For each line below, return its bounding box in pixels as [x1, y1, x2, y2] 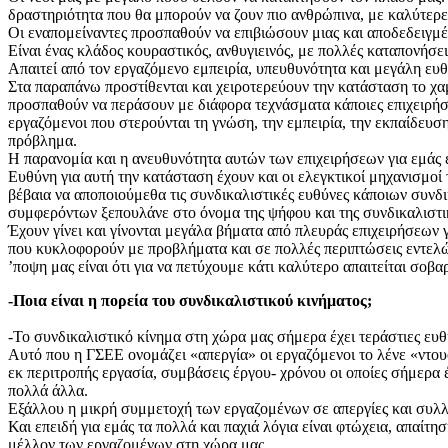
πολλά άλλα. [8, 382, 88, 400]
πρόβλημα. [8, 132, 77, 150]
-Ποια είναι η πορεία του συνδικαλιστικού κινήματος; [8, 292, 372, 310]
